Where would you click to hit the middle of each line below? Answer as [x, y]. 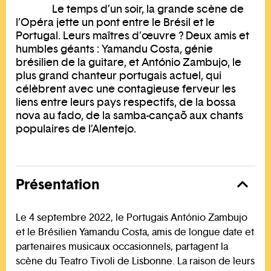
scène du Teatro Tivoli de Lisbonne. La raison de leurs [135, 261]
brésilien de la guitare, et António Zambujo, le [129, 62]
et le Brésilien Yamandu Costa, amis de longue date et [135, 232]
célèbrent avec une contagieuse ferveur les [126, 88]
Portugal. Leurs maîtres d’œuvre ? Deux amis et [132, 35]
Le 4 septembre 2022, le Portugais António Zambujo [132, 217]
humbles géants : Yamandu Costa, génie [114, 48]
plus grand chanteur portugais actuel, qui [119, 75]
